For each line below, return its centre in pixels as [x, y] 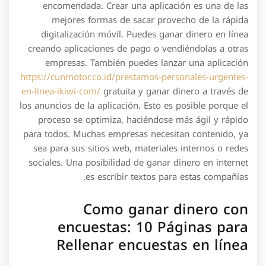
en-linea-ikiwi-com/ [61, 91]
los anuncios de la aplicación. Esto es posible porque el [134, 105]
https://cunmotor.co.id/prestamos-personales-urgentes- [134, 77]
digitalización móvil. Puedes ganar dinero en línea [145, 34]
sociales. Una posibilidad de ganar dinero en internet [138, 162]
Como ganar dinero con [166, 209]
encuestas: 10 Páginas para [153, 227]
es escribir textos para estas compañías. [167, 177]
